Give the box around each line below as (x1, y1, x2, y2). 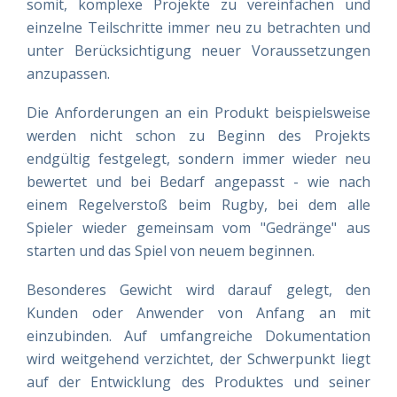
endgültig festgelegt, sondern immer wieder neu (27, 149, 370, 168)
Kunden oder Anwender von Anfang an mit (27, 303, 370, 323)
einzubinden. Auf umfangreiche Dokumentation (27, 326, 370, 346)
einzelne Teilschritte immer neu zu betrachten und (27, 18, 370, 37)
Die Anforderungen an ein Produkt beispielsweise (27, 103, 370, 122)
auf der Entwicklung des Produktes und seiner (27, 372, 370, 392)
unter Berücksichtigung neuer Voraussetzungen (27, 41, 370, 60)
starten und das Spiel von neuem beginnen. (27, 241, 315, 261)
